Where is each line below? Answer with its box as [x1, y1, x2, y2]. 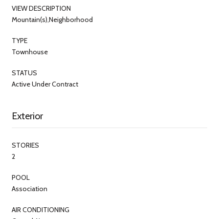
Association [12, 184, 47, 193]
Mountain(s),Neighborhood [12, 15, 93, 24]
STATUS [12, 68, 37, 77]
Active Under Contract [12, 79, 78, 88]
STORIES [12, 140, 39, 150]
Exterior [12, 109, 43, 122]
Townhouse [12, 47, 48, 56]
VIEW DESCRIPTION [12, 3, 71, 13]
